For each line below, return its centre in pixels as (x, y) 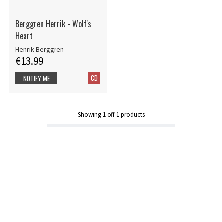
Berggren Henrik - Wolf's (53, 24)
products (132, 114)
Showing (90, 114)
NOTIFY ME (36, 79)
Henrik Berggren (39, 49)
